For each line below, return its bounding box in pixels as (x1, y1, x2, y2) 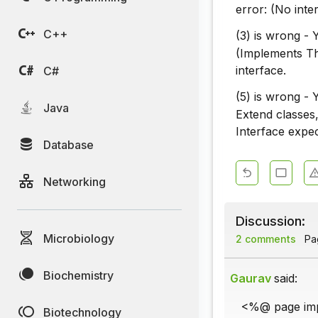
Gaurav (230, 270, 271, 285)
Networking (43, 174, 106, 189)
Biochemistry (43, 268, 114, 283)
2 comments (236, 232, 296, 245)
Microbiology (43, 231, 114, 246)
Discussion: (236, 212, 305, 229)
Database (43, 137, 94, 152)
